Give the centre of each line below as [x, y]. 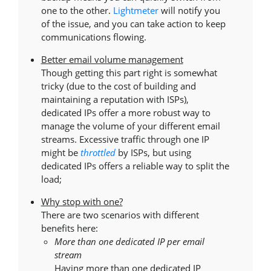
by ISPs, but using [153, 152]
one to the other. [77, 10]
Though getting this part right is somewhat [129, 73]
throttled [98, 152]
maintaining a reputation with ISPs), [115, 99]
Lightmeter [135, 10]
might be [60, 152]
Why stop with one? [82, 201]
